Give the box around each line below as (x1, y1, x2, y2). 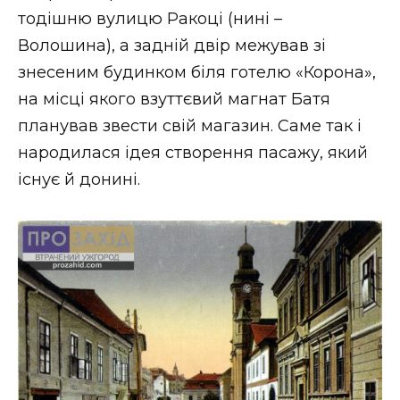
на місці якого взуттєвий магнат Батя (18, 89, 330, 110)
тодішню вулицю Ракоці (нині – (18, 9, 282, 29)
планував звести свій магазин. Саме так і (18, 116, 362, 137)
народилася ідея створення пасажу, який (18, 143, 368, 163)
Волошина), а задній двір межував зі (18, 36, 326, 56)
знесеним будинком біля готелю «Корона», (18, 62, 376, 83)
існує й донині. (18, 170, 140, 190)
